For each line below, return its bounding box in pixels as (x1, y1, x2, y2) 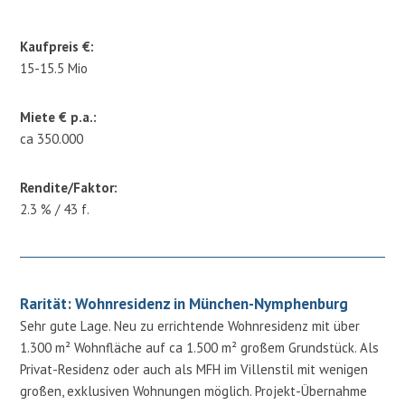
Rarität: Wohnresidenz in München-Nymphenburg (20, 293, 349, 314)
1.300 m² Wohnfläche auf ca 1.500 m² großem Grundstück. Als (20, 338, 380, 356)
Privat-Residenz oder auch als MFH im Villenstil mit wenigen (20, 360, 369, 378)
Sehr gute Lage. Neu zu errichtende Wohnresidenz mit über (20, 316, 361, 334)
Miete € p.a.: (20, 108, 98, 126)
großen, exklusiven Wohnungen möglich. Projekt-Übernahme (20, 381, 368, 400)
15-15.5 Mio (20, 59, 89, 77)
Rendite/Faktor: (20, 178, 118, 196)
